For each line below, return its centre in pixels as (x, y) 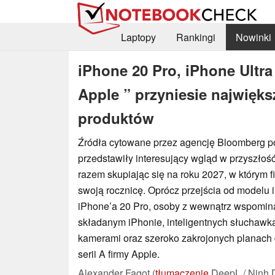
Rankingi (196, 37)
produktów (116, 118)
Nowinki (253, 37)
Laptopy (138, 37)
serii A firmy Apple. (119, 254)
